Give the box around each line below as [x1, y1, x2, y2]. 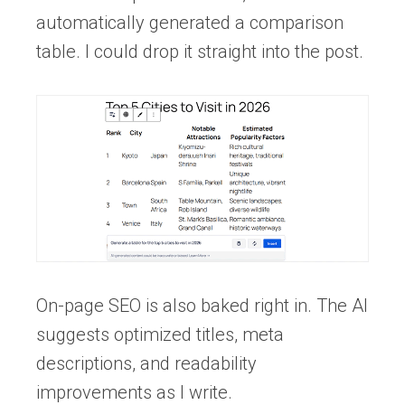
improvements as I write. [36, 381, 232, 403]
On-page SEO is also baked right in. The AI [36, 294, 368, 316]
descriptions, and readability [36, 352, 257, 374]
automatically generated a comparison [36, 12, 344, 34]
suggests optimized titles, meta [36, 323, 284, 345]
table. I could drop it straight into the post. [36, 41, 363, 63]
